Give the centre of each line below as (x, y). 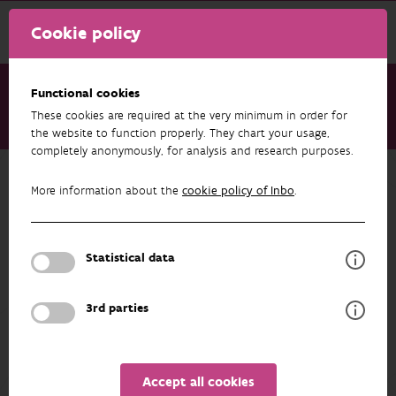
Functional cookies (85, 94)
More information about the (107, 191)
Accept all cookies (198, 382)
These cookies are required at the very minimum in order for (189, 116)
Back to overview (94, 176)
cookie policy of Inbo (238, 191)
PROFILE (194, 274)
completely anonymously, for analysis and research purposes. (192, 151)
